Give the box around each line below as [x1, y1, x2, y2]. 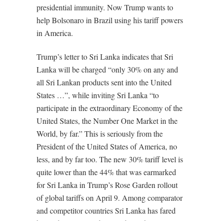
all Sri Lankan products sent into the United [37, 77, 172, 87]
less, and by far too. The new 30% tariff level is [37, 154, 183, 164]
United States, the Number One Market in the [37, 115, 178, 126]
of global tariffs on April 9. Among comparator [37, 192, 183, 203]
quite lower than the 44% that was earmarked [37, 167, 176, 177]
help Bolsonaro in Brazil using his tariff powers [37, 15, 183, 25]
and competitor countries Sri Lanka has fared [37, 205, 176, 216]
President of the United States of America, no [37, 141, 177, 151]
